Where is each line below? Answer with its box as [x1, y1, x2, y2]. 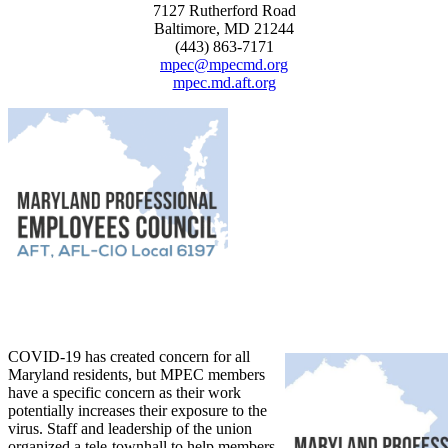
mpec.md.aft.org [172, 73, 276, 91]
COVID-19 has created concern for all [8, 347, 250, 365]
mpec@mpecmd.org [160, 55, 288, 73]
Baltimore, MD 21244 [154, 19, 294, 37]
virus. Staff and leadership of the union [8, 419, 252, 437]
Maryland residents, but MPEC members [8, 365, 265, 383]
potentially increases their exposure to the [8, 401, 267, 419]
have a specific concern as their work [8, 383, 241, 401]
